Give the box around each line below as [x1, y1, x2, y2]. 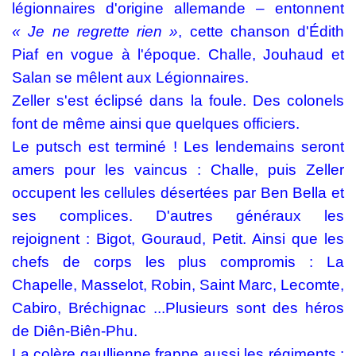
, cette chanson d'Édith [178, 23, 344, 40]
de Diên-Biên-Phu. [12, 323, 141, 339]
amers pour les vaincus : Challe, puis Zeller [12, 161, 344, 178]
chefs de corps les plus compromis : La [12, 253, 344, 270]
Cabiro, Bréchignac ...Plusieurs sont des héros [12, 300, 344, 316]
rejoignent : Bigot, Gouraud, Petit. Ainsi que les [12, 230, 344, 247]
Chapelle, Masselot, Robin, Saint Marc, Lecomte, [12, 277, 344, 293]
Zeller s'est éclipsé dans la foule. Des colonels [12, 92, 344, 109]
